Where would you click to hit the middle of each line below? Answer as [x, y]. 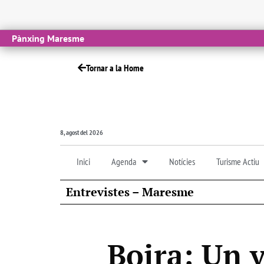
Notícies [182, 161]
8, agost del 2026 [82, 132]
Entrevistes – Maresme [130, 192]
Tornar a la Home [115, 68]
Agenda [124, 161]
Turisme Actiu [238, 161]
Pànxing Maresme [48, 38]
